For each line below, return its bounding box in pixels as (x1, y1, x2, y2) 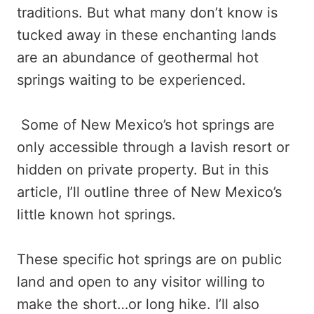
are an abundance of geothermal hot (17, 49, 259, 67)
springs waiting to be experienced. (17, 71, 246, 89)
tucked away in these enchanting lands (17, 27, 276, 44)
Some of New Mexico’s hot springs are (17, 116, 275, 134)
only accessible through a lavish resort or (17, 139, 289, 156)
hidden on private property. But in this (17, 161, 268, 179)
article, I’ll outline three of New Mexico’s (17, 184, 282, 201)
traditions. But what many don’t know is (17, 4, 278, 22)
